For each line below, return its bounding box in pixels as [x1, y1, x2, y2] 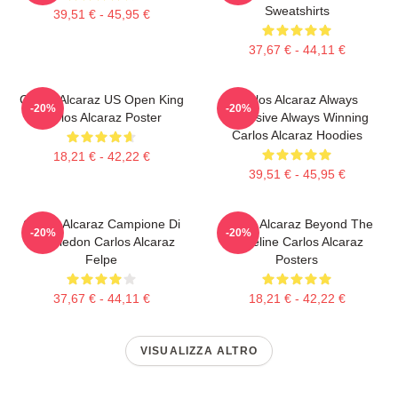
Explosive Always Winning [225, 110, 369, 125]
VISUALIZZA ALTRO [139, 345, 259, 358]
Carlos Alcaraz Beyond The [220, 217, 373, 232]
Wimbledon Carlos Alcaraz [28, 235, 175, 250]
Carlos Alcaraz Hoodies [231, 128, 362, 143]
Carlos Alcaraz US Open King [19, 92, 184, 107]
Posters [275, 252, 318, 267]
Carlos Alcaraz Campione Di [22, 217, 180, 232]
